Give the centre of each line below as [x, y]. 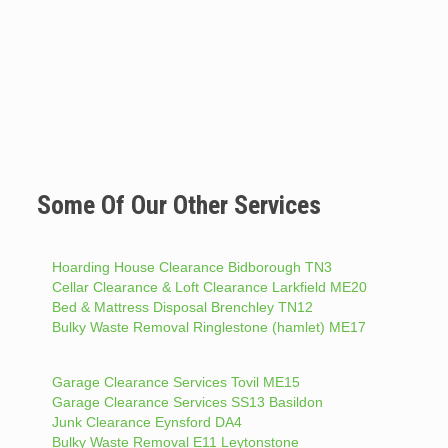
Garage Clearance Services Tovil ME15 [175, 382]
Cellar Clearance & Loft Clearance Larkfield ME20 [209, 287]
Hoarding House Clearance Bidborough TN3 [191, 267]
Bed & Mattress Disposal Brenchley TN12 [182, 307]
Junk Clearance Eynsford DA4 [146, 422]
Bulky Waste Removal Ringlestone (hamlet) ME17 [208, 327]
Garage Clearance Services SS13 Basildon [187, 402]
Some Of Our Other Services [178, 205]
